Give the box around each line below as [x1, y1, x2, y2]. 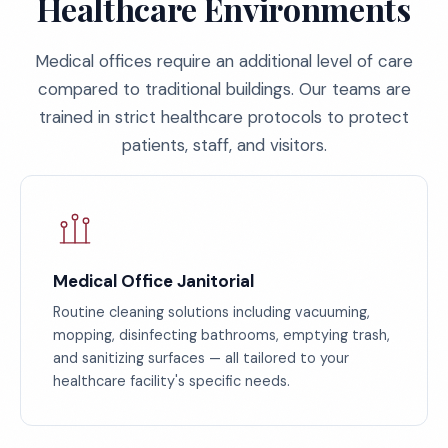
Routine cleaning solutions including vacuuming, [53, 303, 370, 321]
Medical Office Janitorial [53, 270, 254, 292]
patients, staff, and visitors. [121, 134, 327, 156]
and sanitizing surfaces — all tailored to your [53, 349, 349, 367]
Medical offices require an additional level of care [35, 50, 413, 72]
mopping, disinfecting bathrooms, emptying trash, [53, 326, 390, 344]
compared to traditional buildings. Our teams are [37, 78, 411, 100]
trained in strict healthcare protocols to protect [39, 106, 409, 128]
